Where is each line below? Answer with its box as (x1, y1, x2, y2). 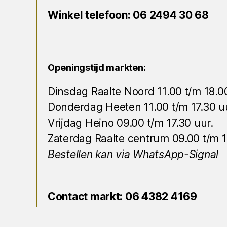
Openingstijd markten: (48, 62, 146, 73)
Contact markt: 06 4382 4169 (48, 190, 197, 203)
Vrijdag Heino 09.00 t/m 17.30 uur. (48, 117, 213, 130)
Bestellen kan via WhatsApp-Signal (48, 148, 219, 161)
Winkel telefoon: (48, 9, 133, 22)
